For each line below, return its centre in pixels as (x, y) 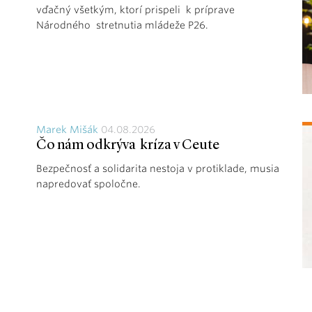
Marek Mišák (67, 129)
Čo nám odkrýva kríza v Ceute (128, 145)
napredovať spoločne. (88, 184)
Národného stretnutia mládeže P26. (122, 25)
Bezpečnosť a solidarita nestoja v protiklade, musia (158, 168)
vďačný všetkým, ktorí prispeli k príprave (135, 9)
